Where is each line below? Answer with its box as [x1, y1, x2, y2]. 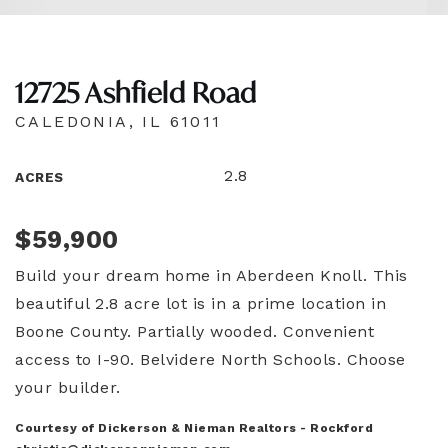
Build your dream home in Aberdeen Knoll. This [15, 266, 408, 285]
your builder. [15, 378, 121, 397]
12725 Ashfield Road [15, 75, 257, 110]
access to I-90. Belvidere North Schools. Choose [15, 350, 406, 369]
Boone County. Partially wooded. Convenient [15, 322, 374, 341]
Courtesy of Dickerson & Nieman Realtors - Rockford [15, 421, 373, 435]
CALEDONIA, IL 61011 [15, 112, 222, 131]
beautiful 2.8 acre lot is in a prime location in [15, 294, 386, 313]
